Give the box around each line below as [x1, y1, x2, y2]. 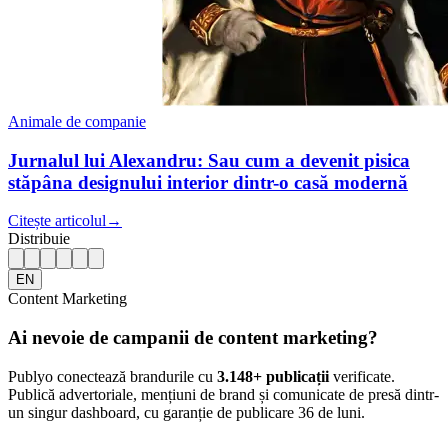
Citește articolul [8, 212, 106, 230]
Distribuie [8, 230, 70, 248]
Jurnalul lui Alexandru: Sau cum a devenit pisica [8, 149, 410, 171]
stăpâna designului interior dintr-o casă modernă [8, 171, 408, 193]
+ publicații [253, 367, 329, 385]
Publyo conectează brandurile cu [8, 367, 217, 385]
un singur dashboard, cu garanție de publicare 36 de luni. [8, 403, 365, 421]
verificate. [329, 367, 395, 385]
